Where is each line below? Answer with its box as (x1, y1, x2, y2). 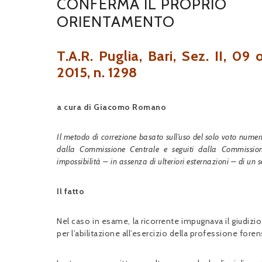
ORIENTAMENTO (57, 12, 175, 31)
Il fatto (57, 186, 84, 196)
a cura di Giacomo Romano (57, 102, 166, 112)
